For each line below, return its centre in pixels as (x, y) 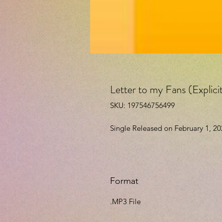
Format (124, 181)
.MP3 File (125, 202)
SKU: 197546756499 (142, 106)
